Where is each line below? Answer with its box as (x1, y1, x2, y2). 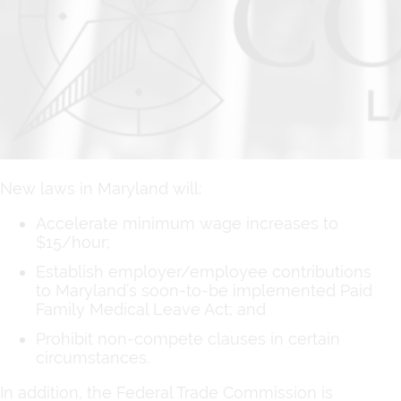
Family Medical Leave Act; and (36, 299, 266, 319)
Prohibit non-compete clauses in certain (36, 328, 340, 348)
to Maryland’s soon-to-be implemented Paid (36, 280, 372, 300)
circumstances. (36, 347, 149, 367)
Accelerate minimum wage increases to (36, 213, 338, 233)
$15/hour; (36, 232, 110, 252)
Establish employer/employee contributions (36, 261, 371, 281)
